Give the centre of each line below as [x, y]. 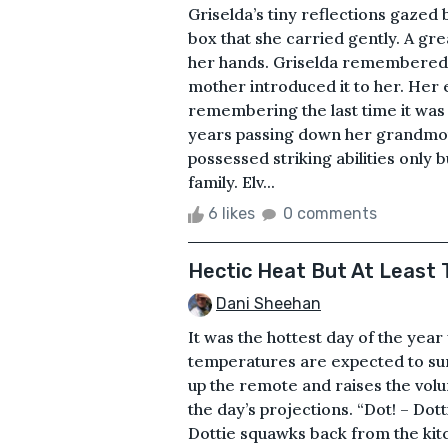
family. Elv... [231, 181]
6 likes [231, 213]
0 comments [330, 213]
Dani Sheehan [268, 303]
